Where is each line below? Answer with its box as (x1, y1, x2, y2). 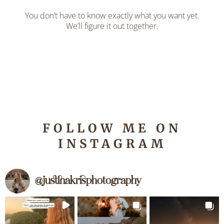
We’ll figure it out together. (65, 20, 158, 31)
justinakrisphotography (42, 175, 141, 186)
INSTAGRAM (57, 136, 166, 152)
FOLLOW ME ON (42, 120, 181, 136)
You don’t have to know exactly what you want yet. (24, 10, 199, 21)
